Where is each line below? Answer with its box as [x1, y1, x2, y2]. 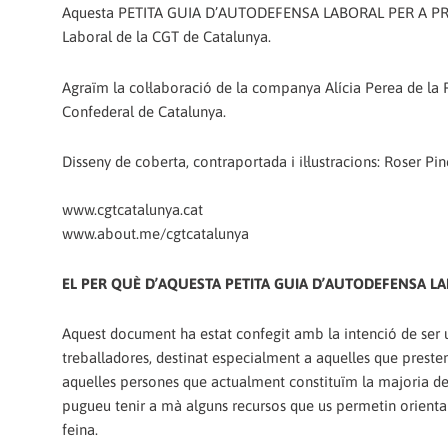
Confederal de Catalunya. [62, 102, 226, 120]
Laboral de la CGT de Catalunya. [62, 28, 271, 46]
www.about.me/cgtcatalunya [62, 224, 249, 242]
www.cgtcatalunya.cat [62, 200, 203, 218]
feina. [62, 421, 98, 439]
